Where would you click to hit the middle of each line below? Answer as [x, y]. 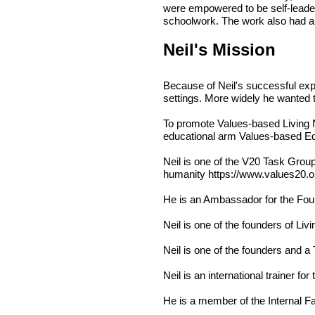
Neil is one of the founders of [230, 225]
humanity [186, 174]
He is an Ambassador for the [230, 199]
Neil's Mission [219, 50]
